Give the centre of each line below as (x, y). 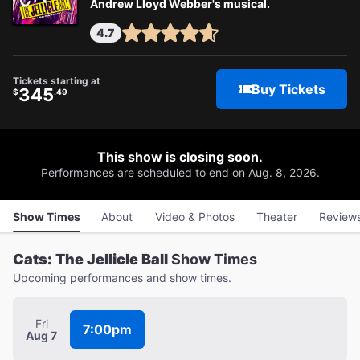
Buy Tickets (288, 89)
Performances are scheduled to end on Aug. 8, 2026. (180, 172)
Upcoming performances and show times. (122, 278)
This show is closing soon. (180, 157)
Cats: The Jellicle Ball (90, 259)
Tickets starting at (57, 80)
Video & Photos (194, 216)
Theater (277, 216)
